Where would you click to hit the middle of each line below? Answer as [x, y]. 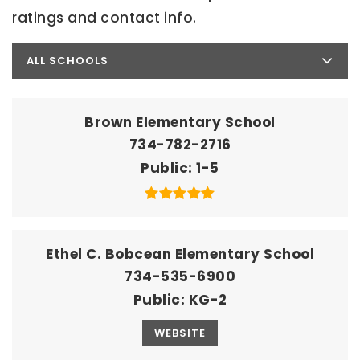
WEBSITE [180, 333]
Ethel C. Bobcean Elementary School [180, 254]
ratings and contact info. [104, 18]
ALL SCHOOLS [67, 60]
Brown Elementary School [180, 123]
